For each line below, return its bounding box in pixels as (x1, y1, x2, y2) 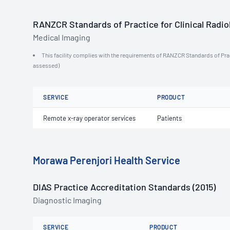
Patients (157, 114, 182, 122)
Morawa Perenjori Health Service (33, 154, 180, 166)
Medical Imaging (33, 32, 90, 42)
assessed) (33, 62, 60, 69)
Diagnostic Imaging (33, 195, 102, 205)
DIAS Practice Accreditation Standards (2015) (33, 181, 216, 193)
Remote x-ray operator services (43, 114, 136, 122)
